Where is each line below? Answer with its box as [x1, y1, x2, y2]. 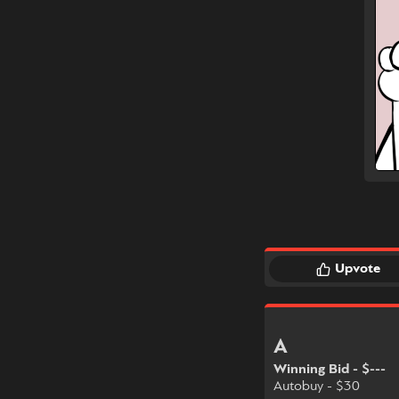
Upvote [334, 262, 380, 277]
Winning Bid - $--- [273, 362, 386, 377]
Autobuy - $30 [273, 379, 360, 394]
